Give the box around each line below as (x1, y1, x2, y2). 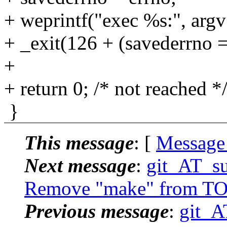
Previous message (24, 200, 169, 222)
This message (24, 131, 134, 154)
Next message (24, 154, 136, 176)
